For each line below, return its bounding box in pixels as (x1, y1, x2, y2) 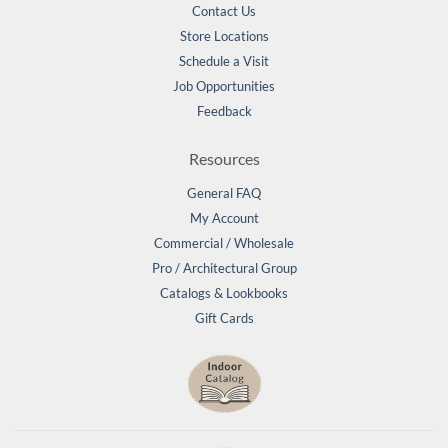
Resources (188, 149, 260, 169)
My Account (189, 210, 259, 227)
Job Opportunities (173, 78, 275, 95)
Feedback (196, 103, 252, 120)
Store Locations (179, 28, 269, 45)
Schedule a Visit (179, 53, 269, 70)
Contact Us (192, 3, 256, 20)
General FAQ (187, 185, 261, 202)
